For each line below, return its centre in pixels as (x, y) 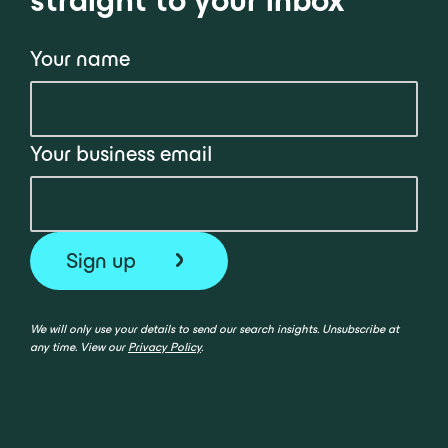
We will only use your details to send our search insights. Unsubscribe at (214, 328)
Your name (80, 58)
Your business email (121, 153)
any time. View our (79, 346)
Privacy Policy (164, 346)
